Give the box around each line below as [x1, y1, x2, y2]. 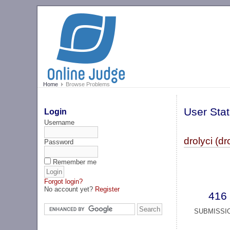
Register [95, 185, 120, 193]
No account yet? [44, 185, 95, 193]
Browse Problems [64, 81, 110, 88]
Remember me [53, 158, 97, 166]
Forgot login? [44, 177, 83, 185]
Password [44, 138, 74, 146]
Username [44, 118, 75, 126]
